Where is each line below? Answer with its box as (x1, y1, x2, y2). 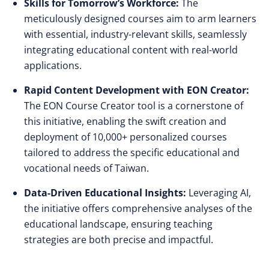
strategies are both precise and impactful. (24, 233, 213, 246)
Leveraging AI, (186, 186, 251, 199)
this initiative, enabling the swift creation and (24, 115, 226, 128)
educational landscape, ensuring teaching (24, 217, 213, 231)
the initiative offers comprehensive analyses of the (24, 202, 252, 215)
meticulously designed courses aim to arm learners (24, 12, 256, 25)
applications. (24, 59, 82, 72)
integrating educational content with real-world (24, 43, 238, 56)
